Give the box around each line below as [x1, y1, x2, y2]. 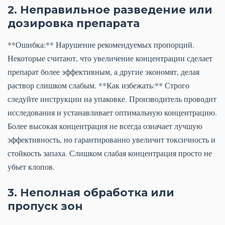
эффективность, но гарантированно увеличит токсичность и [8, 134, 215, 145]
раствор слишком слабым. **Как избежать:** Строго [8, 80, 189, 91]
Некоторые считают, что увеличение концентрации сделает [8, 53, 212, 64]
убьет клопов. [8, 161, 55, 172]
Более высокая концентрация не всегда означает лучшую [8, 121, 202, 132]
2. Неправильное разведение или [8, 3, 212, 17]
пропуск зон [8, 199, 83, 213]
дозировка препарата [8, 17, 140, 30]
